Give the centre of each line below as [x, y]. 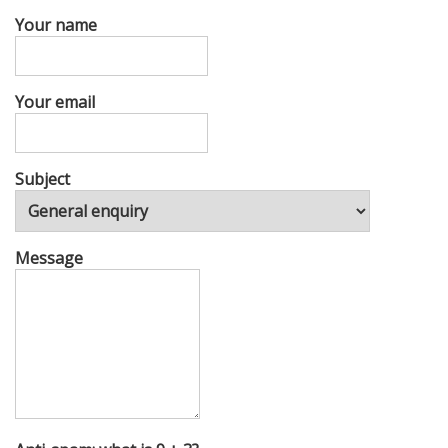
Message [49, 258]
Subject [42, 179]
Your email [55, 102]
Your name [56, 25]
